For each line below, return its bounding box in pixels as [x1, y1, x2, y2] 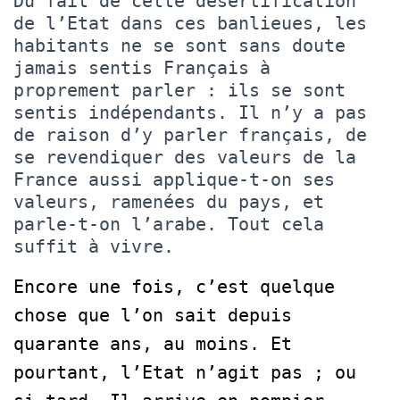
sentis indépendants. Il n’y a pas [13, 101, 367, 123]
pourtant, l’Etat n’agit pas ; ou [13, 361, 356, 383]
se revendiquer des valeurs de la [13, 146, 356, 168]
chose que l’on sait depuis [13, 304, 292, 326]
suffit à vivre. [13, 235, 185, 257]
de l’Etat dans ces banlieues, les [13, 12, 367, 34]
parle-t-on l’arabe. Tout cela [13, 212, 324, 235]
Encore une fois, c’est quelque [13, 275, 335, 297]
